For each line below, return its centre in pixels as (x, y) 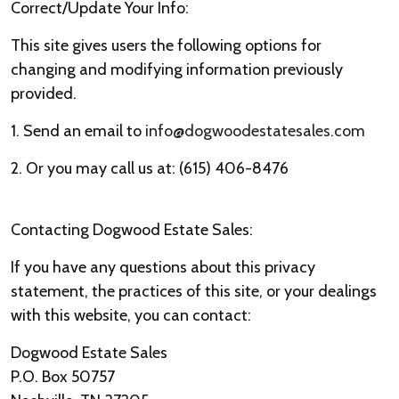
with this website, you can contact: (131, 315)
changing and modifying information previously (177, 69)
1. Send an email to (78, 131)
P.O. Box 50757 (63, 377)
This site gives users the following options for (166, 45)
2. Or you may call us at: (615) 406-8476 (150, 168)
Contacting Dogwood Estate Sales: (132, 230)
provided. (44, 94)
